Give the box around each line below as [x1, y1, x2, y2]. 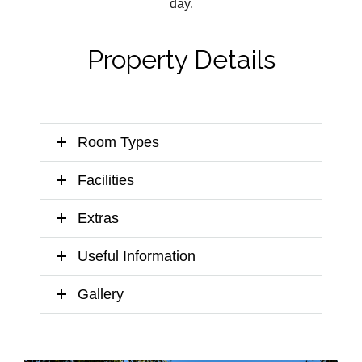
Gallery [78, 285, 124, 302]
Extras [78, 209, 119, 226]
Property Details [86, 44, 276, 74]
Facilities [78, 171, 134, 188]
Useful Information [78, 247, 196, 264]
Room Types [78, 133, 159, 150]
